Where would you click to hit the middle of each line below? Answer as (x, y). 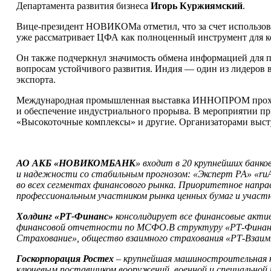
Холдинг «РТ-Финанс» (64, 217)
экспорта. (36, 80)
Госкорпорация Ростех (65, 259)
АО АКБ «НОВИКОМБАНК (76, 163)
